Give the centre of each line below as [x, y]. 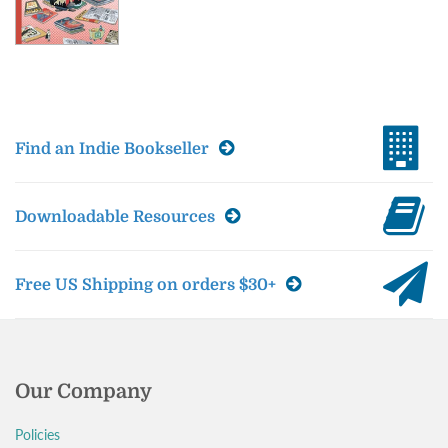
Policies [37, 434]
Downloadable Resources [117, 217]
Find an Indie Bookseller [114, 149]
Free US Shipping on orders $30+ [147, 285]
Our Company [83, 391]
